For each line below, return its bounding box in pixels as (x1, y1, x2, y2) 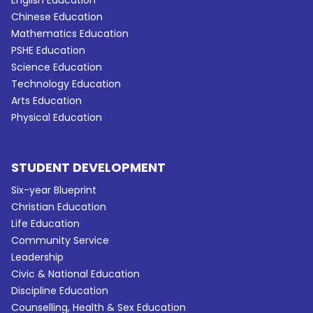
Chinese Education (11, 9, 103, 24)
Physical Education (11, 110, 103, 124)
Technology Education (11, 76, 122, 91)
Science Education (11, 59, 103, 74)
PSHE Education (11, 43, 86, 57)
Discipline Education (11, 283, 109, 298)
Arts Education (11, 93, 82, 108)
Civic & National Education (11, 266, 140, 281)
